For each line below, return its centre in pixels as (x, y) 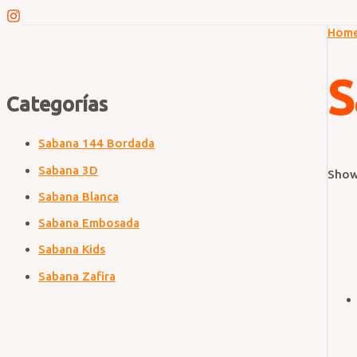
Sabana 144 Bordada (96, 143)
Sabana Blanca (78, 196)
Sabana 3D (68, 170)
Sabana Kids (72, 249)
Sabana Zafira (77, 276)
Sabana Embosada (89, 223)
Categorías (57, 104)
